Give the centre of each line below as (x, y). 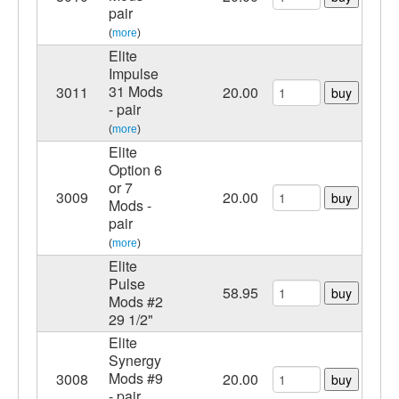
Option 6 (135, 170)
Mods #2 (136, 301)
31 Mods (136, 91)
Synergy (135, 360)
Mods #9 (136, 378)
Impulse (134, 73)
